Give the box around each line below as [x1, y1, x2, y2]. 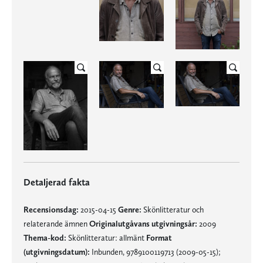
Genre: [118, 204, 141, 214]
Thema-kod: [23, 232, 66, 242]
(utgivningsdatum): [23, 247, 90, 257]
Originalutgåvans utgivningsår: [89, 218, 197, 228]
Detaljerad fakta [23, 176, 90, 188]
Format [146, 232, 172, 242]
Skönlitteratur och [141, 204, 204, 214]
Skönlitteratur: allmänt [66, 232, 146, 242]
